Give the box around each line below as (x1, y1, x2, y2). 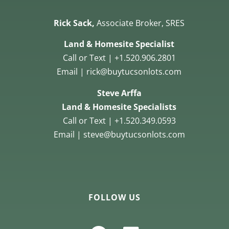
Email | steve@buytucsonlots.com (53, 128, 185, 140)
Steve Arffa (97, 87, 142, 99)
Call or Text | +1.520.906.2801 (62, 52, 176, 64)
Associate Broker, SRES (97, 17, 185, 29)
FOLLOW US (88, 191, 141, 203)
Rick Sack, (54, 17, 97, 29)
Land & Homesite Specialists (62, 101, 177, 112)
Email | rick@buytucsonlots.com (57, 66, 182, 78)
